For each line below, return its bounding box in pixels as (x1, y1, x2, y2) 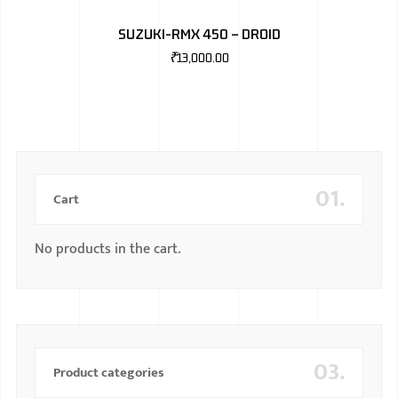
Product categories (52, 361, 164, 384)
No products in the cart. (34, 236, 180, 261)
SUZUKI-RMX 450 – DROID (117, 25, 281, 44)
